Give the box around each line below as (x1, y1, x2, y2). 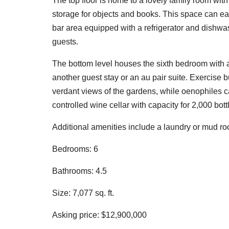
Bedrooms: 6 (52, 144, 98, 153)
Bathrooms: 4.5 (52, 166, 107, 175)
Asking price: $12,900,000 (52, 210, 147, 219)
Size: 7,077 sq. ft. (52, 188, 114, 197)
